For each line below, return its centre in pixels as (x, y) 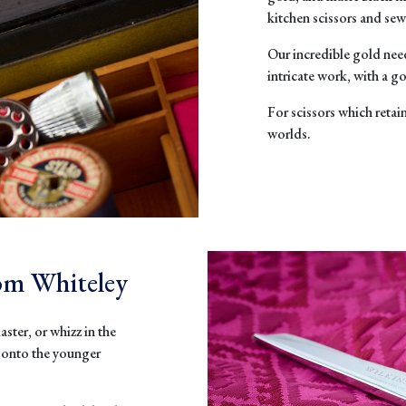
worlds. (290, 133)
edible (334, 53)
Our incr (291, 53)
